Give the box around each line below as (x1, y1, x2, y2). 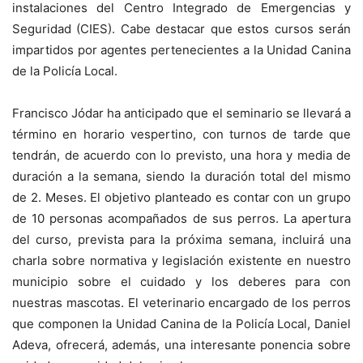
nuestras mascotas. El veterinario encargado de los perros (12, 295, 351, 310)
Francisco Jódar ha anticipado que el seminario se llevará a (12, 105, 351, 121)
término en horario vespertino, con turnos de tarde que (12, 126, 351, 142)
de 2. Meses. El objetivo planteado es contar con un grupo (12, 190, 351, 205)
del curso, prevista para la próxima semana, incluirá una (12, 232, 351, 247)
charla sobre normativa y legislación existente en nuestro (12, 253, 351, 268)
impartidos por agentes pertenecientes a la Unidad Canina (12, 42, 351, 58)
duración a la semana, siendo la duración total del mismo (12, 169, 351, 184)
